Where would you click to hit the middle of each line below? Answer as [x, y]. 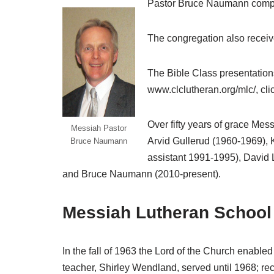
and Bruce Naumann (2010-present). [142, 174]
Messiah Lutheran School [167, 212]
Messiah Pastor [99, 128]
